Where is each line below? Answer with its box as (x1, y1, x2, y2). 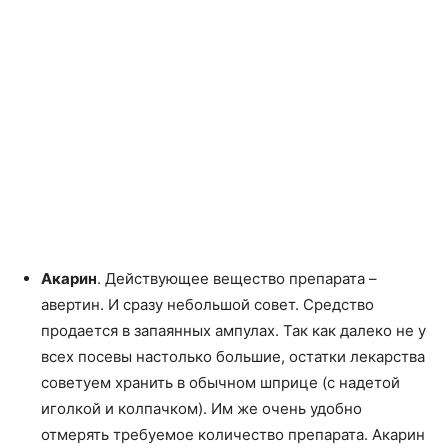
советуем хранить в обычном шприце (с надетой (41, 373, 400, 392)
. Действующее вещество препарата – (97, 269, 377, 288)
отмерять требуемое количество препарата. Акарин (41, 425, 425, 444)
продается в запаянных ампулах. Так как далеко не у (41, 321, 426, 340)
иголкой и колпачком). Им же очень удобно (41, 399, 362, 418)
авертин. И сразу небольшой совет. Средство (41, 295, 374, 314)
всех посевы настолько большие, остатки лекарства (41, 347, 425, 366)
